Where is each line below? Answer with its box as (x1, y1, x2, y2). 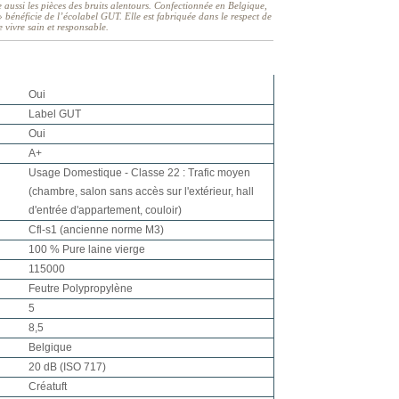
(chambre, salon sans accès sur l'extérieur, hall (28, 184, 254, 198)
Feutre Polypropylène (28, 281, 133, 295)
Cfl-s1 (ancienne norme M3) (28, 223, 164, 236)
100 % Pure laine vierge (28, 242, 145, 256)
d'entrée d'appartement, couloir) (28, 203, 182, 216)
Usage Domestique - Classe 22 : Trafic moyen (28, 166, 250, 179)
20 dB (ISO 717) (28, 360, 106, 373)
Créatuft (28, 379, 67, 393)
